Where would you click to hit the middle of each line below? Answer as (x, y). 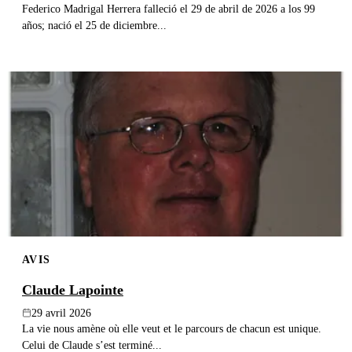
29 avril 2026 (61, 313)
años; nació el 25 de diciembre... (94, 26)
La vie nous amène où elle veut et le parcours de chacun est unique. (172, 328)
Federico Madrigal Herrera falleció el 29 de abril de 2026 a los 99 (169, 9)
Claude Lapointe (73, 290)
